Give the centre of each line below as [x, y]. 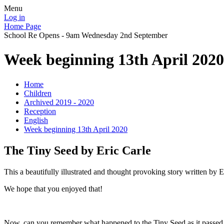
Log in [14, 17]
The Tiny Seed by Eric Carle [77, 150]
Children [38, 93]
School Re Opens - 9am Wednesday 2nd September [86, 35]
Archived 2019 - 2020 [59, 102]
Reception [40, 111]
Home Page [22, 26]
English [36, 120]
